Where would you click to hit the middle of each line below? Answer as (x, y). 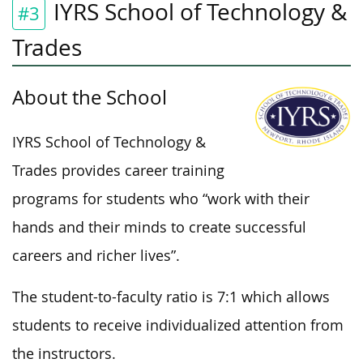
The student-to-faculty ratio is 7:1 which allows (171, 297)
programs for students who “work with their (161, 199)
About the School (90, 97)
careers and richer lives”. (96, 255)
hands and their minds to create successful (159, 227)
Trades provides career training (118, 170)
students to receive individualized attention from (178, 325)
